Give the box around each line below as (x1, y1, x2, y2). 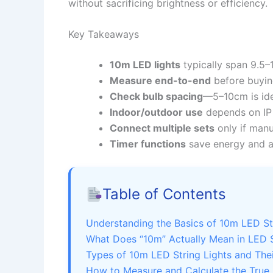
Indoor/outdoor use (110, 106, 203, 119)
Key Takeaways (68, 28, 139, 41)
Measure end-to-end (110, 74, 211, 87)
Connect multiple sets (110, 122, 214, 135)
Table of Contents (102, 185, 227, 204)
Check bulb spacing (110, 90, 203, 103)
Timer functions (110, 138, 186, 151)
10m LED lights (110, 58, 180, 71)
